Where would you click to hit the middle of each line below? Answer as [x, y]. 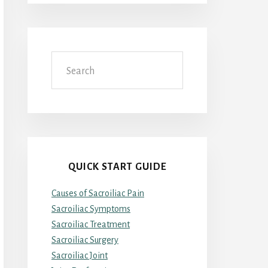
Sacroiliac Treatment [91, 224]
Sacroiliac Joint [80, 255]
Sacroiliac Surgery [85, 240]
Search [64, 58]
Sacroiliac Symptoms [91, 208]
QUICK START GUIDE [117, 167]
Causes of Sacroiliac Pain [98, 193]
